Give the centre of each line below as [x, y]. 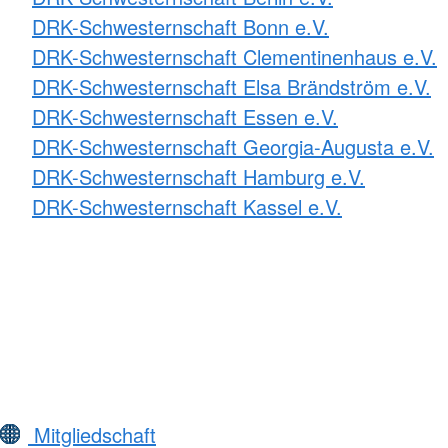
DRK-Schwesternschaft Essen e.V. [185, 117]
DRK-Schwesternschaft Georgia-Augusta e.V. [233, 147]
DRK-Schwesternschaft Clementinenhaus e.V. [234, 57]
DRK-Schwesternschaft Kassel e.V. [187, 207]
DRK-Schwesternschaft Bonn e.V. [180, 27]
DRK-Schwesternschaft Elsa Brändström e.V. [231, 87]
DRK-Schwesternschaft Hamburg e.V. [198, 177]
